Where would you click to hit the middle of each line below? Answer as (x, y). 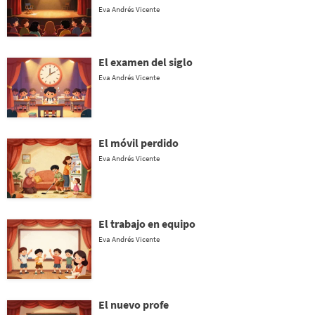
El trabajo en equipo (147, 224)
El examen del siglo (146, 62)
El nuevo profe (134, 304)
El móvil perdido (139, 143)
